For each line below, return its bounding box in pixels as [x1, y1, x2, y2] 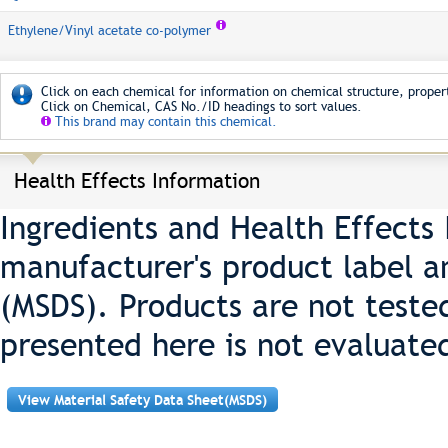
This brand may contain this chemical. [51, 114, 277, 129]
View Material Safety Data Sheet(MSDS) [18, 392, 267, 408]
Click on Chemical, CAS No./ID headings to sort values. [41, 99, 362, 114]
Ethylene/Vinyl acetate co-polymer [8, 23, 211, 38]
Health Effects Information [14, 168, 260, 193]
